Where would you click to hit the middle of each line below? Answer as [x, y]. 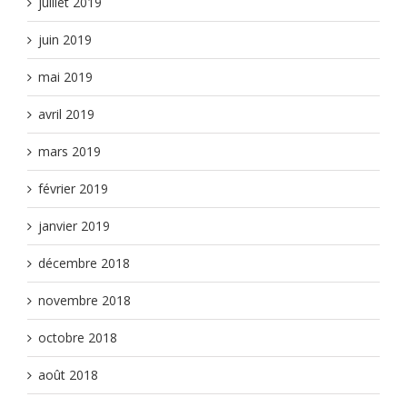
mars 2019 [69, 152]
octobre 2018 [78, 338]
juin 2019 [65, 40]
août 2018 [68, 375]
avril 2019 [66, 114]
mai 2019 [65, 77]
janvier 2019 [74, 226]
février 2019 [73, 189]
